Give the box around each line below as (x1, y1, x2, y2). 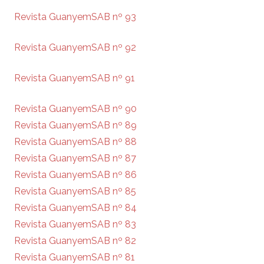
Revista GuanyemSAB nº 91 (14, 72, 135, 84)
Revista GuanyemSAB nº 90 (14, 103, 137, 115)
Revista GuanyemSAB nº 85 (14, 186, 136, 197)
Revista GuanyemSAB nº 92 (14, 42, 136, 54)
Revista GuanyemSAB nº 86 (14, 169, 137, 181)
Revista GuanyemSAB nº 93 (14, 11, 136, 23)
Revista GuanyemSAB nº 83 (14, 219, 136, 230)
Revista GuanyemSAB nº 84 (14, 202, 137, 214)
